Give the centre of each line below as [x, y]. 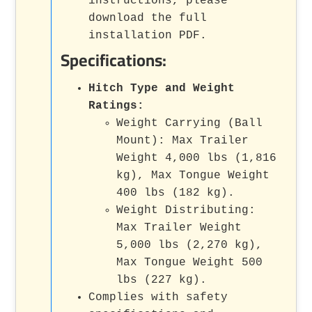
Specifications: [114, 60]
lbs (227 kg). [162, 280]
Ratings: [117, 106]
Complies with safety [158, 297]
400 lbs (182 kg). [176, 193]
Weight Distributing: [186, 210]
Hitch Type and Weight [162, 88]
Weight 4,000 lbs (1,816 [197, 158]
